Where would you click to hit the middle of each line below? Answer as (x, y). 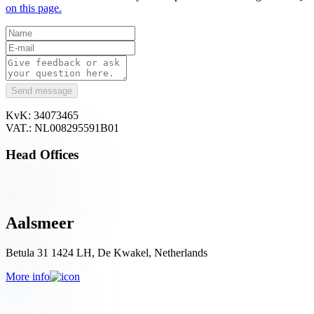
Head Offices (42, 155)
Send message (42, 90)
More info (28, 276)
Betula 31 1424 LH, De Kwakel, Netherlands (107, 252)
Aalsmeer (40, 223)
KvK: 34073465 (42, 115)
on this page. (34, 8)
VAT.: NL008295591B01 (62, 128)
